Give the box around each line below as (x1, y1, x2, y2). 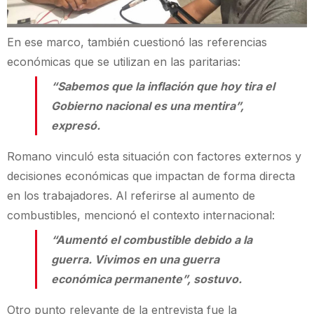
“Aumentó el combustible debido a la (51, 233, 252, 247)
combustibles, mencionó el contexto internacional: (7, 208, 275, 223)
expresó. (51, 118, 100, 133)
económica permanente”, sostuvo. (51, 272, 242, 287)
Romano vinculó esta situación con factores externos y (7, 149, 301, 164)
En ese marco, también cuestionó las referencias (7, 34, 267, 49)
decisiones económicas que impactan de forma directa (7, 169, 295, 184)
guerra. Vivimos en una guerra (51, 252, 219, 267)
